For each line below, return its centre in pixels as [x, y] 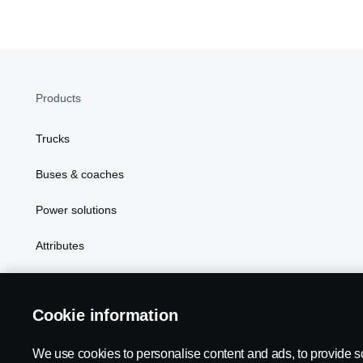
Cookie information [105, 315]
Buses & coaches [80, 174]
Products [58, 98]
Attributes [60, 246]
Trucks [53, 139]
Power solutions [76, 210]
